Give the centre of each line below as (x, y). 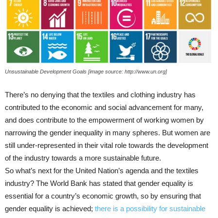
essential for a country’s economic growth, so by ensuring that (103, 196)
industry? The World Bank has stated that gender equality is (99, 183)
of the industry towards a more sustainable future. (83, 158)
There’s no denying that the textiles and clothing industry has (100, 94)
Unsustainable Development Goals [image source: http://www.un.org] (86, 71)
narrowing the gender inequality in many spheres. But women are (108, 132)
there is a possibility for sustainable (150, 208)
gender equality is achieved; (50, 208)
